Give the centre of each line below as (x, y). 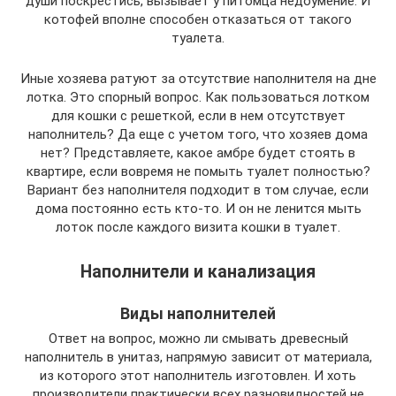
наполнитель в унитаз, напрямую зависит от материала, (198, 358)
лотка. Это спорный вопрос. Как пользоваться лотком (198, 97)
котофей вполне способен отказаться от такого (198, 19)
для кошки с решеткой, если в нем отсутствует (198, 116)
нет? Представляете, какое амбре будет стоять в (198, 153)
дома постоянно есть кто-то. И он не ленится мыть (198, 209)
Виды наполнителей (198, 314)
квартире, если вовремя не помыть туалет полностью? (198, 171)
